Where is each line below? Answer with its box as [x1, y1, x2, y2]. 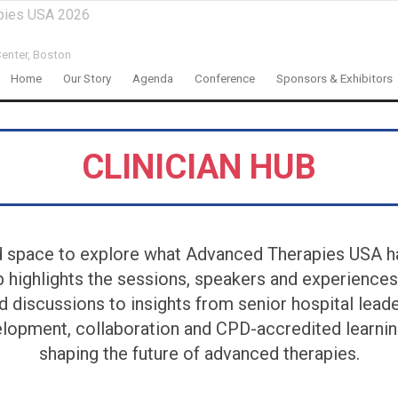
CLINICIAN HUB [82, 147, 316, 187]
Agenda [132, 72, 173, 85]
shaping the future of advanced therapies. [38, 343, 360, 364]
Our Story [63, 72, 111, 85]
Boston [30, 48, 71, 61]
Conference [195, 72, 255, 85]
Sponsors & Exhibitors [276, 72, 393, 85]
